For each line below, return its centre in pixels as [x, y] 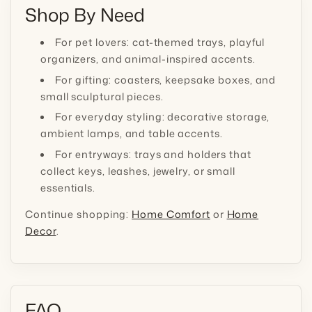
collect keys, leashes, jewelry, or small [138, 171]
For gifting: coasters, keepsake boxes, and [165, 79]
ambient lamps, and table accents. [132, 134]
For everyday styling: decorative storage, [162, 117]
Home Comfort [171, 214]
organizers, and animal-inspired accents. [148, 59]
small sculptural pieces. [102, 96]
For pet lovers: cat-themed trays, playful [160, 42]
